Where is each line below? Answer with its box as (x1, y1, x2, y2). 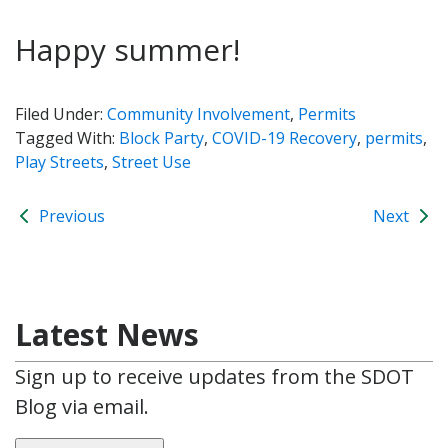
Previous (35, 204, 105, 227)
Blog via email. (15, 392, 149, 420)
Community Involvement (107, 102, 290, 125)
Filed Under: (15, 102, 107, 125)
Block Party (119, 126, 204, 149)
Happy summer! (15, 28, 256, 70)
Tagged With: (15, 126, 119, 149)
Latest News (15, 313, 199, 355)
